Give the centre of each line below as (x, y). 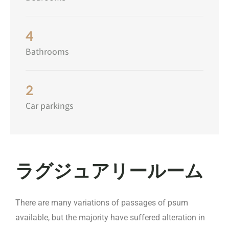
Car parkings (49, 106)
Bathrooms (47, 52)
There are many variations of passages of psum (102, 203)
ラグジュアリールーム (109, 171)
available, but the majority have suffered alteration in (110, 217)
